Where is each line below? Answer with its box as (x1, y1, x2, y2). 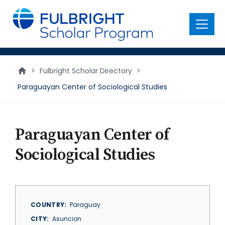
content (6, 14, 41, 26)
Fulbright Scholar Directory (40, 66, 132, 76)
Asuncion (52, 214, 81, 223)
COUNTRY (31, 200, 65, 209)
